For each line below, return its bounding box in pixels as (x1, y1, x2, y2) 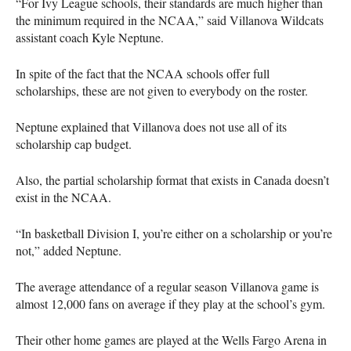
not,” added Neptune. (16, 241, 121, 259)
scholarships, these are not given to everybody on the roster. (16, 81, 308, 99)
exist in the (16, 188, 71, 205)
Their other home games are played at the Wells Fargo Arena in (16, 331, 327, 348)
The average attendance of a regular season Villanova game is (16, 277, 319, 295)
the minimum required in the (16, 11, 158, 28)
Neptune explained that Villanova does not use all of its (16, 118, 287, 135)
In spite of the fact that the (16, 64, 147, 81)
